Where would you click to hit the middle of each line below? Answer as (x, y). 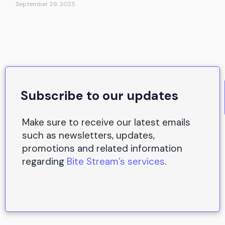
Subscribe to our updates (99, 96)
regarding (44, 162)
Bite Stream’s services (116, 162)
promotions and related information (102, 149)
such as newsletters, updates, (88, 136)
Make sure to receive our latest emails (106, 123)
